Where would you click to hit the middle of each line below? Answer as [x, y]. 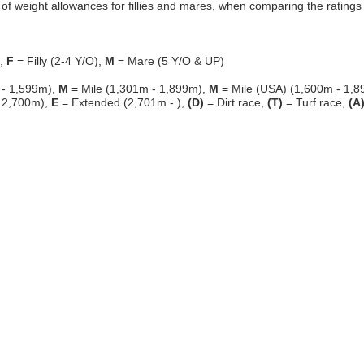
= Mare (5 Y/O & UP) [169, 61]
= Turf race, [316, 102]
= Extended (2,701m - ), [123, 102]
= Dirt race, [236, 102]
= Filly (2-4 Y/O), [59, 61]
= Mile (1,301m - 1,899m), [139, 89]
